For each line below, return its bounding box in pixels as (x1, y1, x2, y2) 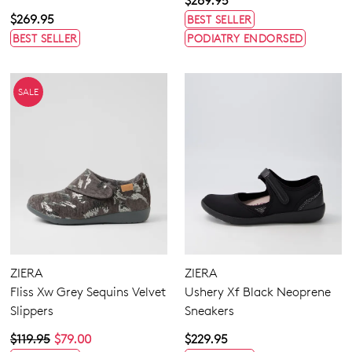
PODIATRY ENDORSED (187, 31, 303, 45)
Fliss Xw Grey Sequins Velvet (10, 284, 166, 299)
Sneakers (185, 302, 234, 318)
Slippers (10, 302, 53, 318)
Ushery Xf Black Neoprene (185, 284, 331, 299)
